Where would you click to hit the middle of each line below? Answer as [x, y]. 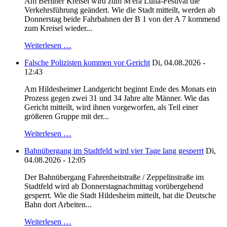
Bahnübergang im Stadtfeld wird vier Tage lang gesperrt [114, 151]
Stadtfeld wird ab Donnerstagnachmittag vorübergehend [114, 186]
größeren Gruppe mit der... [67, 117]
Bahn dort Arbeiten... [58, 205]
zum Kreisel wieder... [58, 28]
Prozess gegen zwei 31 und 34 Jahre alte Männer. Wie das [117, 98]
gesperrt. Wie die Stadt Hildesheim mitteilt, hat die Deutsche [120, 196]
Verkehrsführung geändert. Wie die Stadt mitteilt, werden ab [120, 10]
